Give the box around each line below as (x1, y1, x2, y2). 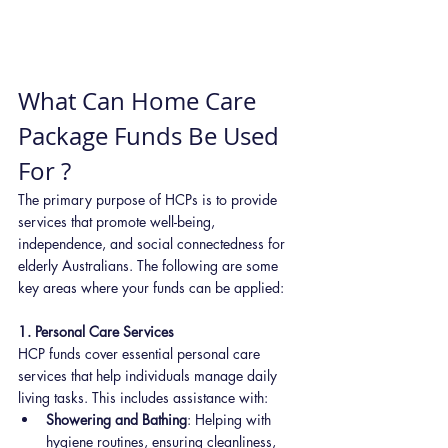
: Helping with (187, 409, 275, 429)
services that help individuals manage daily (18, 365, 281, 385)
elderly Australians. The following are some (18, 255, 282, 275)
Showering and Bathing (46, 409, 187, 429)
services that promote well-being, (18, 211, 219, 231)
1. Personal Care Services (18, 321, 174, 341)
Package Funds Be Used (18, 119, 285, 152)
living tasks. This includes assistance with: (18, 387, 268, 407)
